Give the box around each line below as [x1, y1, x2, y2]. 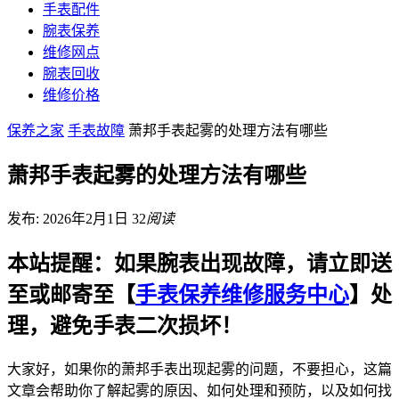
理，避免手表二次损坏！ [7, 313, 242, 338]
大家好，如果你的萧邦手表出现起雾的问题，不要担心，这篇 [7, 361, 392, 377]
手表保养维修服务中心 [135, 282, 349, 306]
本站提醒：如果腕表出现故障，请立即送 [7, 251, 392, 275]
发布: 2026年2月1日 [7, 210, 132, 226]
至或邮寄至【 [7, 282, 135, 306]
